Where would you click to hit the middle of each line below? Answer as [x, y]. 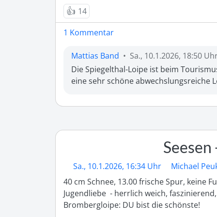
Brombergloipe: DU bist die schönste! [132, 205]
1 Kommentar [89, 33]
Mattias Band [95, 56]
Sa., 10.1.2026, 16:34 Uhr [117, 166]
